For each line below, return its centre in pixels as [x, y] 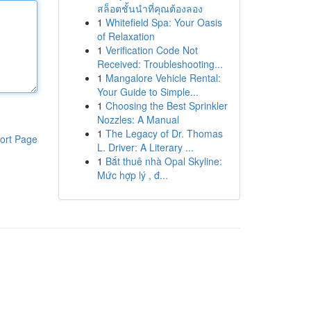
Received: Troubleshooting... [160, 64]
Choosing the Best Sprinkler [166, 106]
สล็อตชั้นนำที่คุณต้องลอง [150, 8]
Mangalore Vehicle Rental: [163, 78]
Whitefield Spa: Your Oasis [163, 22]
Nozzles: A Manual [138, 119]
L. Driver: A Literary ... [145, 147]
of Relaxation [126, 36]
